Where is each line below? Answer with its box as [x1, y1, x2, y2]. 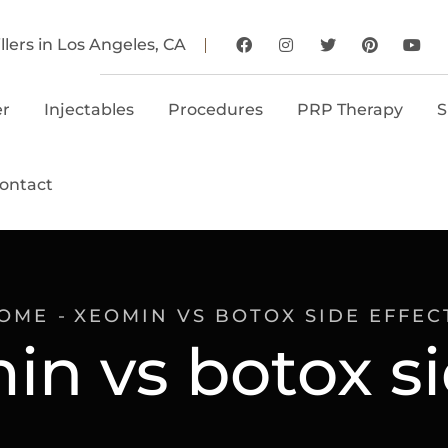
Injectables [43, 100, 134, 119]
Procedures [167, 100, 263, 119]
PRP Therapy [296, 100, 403, 119]
